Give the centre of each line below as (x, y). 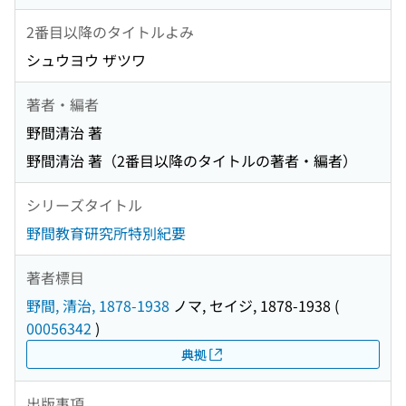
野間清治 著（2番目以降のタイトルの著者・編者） (192, 161)
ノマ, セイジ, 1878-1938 (250, 306)
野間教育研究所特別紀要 (106, 233)
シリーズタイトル (84, 204)
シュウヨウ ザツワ (86, 60)
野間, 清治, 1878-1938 (98, 306)
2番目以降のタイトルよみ (110, 31)
